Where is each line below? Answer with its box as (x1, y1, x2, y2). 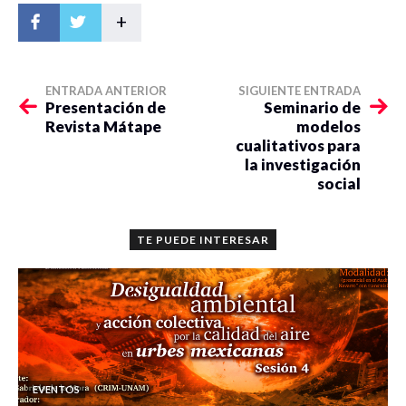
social (317, 173, 361, 193)
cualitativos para (236, 135, 361, 155)
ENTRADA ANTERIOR (45, 82, 167, 98)
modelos (296, 116, 361, 136)
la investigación (245, 154, 361, 174)
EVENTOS (33, 382, 80, 395)
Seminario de (264, 97, 361, 117)
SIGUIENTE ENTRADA (238, 82, 361, 98)
